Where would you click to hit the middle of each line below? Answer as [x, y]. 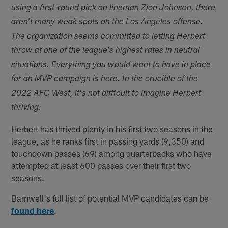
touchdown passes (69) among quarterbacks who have [112, 153]
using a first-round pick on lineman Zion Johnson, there [113, 9]
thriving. [26, 108]
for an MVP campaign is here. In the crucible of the [105, 80]
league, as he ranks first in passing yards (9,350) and [108, 141]
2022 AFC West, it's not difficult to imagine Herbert [106, 94]
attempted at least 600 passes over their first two [101, 166]
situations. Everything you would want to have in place [111, 66]
